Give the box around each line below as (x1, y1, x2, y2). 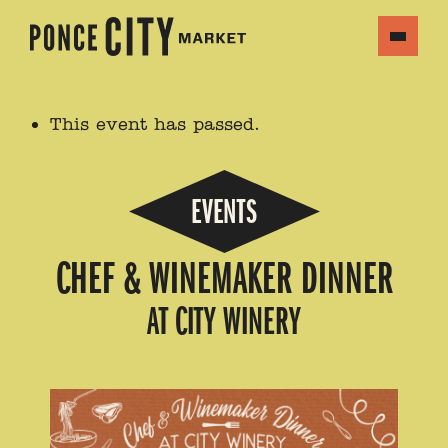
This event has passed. (50, 113, 260, 135)
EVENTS (191, 191, 257, 232)
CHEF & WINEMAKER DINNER (55, 252, 393, 305)
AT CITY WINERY (147, 299, 301, 344)
